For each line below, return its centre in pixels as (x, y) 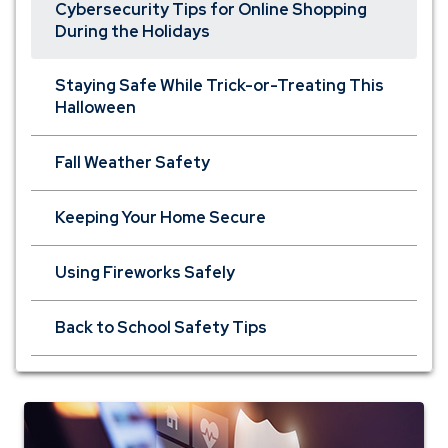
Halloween (95, 107)
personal (252, 411)
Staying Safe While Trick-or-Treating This (219, 85)
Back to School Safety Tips (161, 327)
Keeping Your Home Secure (160, 217)
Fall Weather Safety (132, 162)
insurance (255, 433)
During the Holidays (132, 31)
